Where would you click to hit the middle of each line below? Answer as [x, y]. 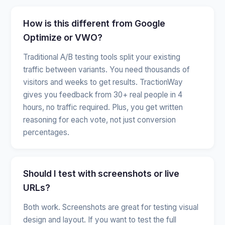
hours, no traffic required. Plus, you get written [103, 107]
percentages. [46, 132]
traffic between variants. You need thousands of [107, 69]
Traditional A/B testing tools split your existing [102, 57]
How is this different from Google [94, 23]
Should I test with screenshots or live [101, 173]
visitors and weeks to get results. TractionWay [103, 82]
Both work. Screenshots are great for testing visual [111, 207]
